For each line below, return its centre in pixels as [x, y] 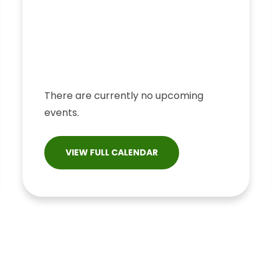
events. [62, 112]
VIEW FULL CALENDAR [112, 153]
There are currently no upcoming [124, 95]
